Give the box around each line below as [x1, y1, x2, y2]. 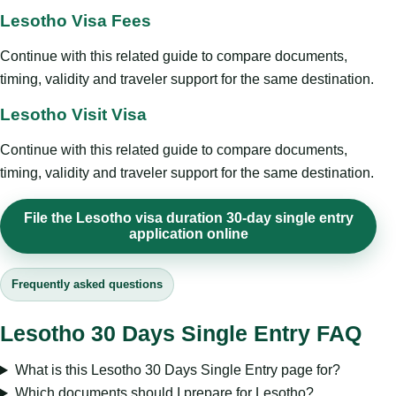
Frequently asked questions [11, 278, 163, 292]
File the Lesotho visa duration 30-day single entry [23, 210, 354, 226]
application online [128, 226, 248, 242]
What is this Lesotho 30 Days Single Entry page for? [14, 362, 340, 378]
